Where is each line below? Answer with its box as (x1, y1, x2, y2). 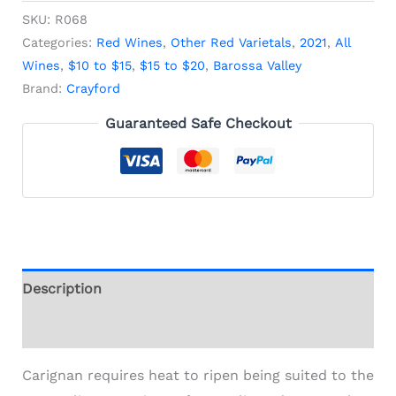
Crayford (65, 81, 120, 96)
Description (21, 279, 102, 297)
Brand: (21, 81, 66, 96)
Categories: (21, 35, 96, 50)
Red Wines (95, 35, 163, 50)
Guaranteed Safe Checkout (104, 114, 292, 132)
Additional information (21, 319, 178, 337)
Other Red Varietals (170, 35, 292, 50)
